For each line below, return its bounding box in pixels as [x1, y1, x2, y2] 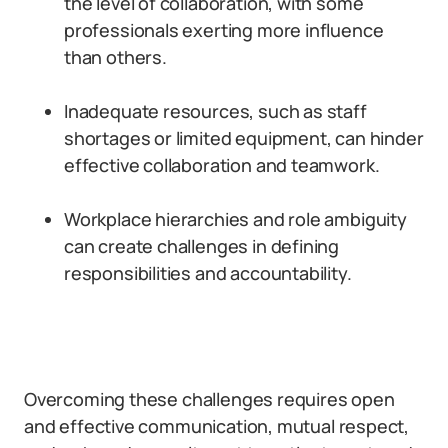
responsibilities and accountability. [64, 261, 352, 285]
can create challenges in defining [64, 234, 340, 258]
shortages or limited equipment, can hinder [64, 126, 424, 150]
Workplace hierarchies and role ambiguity [64, 207, 407, 231]
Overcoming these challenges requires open [24, 387, 395, 411]
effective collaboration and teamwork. [64, 153, 380, 177]
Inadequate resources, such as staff [64, 99, 367, 123]
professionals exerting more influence [64, 18, 384, 42]
